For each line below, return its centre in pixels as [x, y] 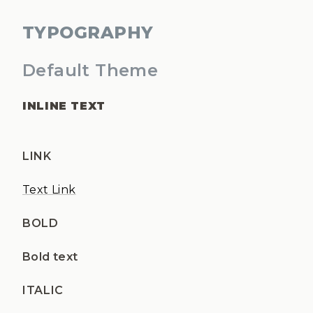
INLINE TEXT [64, 106]
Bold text [50, 257]
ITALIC [43, 290]
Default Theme [90, 70]
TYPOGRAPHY [88, 32]
